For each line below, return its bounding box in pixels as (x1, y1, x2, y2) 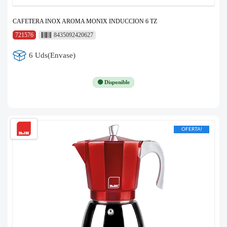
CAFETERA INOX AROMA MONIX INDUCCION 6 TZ (13, 17, 157, 25)
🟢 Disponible (97, 79, 130, 85)
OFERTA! (181, 126, 202, 132)
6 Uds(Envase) (29, 51, 76, 60)
